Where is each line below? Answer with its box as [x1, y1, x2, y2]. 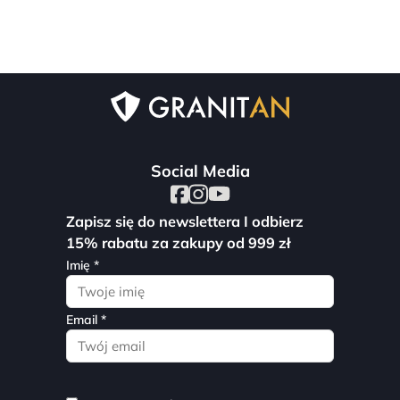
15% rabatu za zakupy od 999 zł [66, 233, 290, 252]
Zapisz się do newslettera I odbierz [66, 212, 304, 230]
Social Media [150, 160, 250, 181]
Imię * [66, 256, 99, 273]
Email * [66, 311, 106, 328]
